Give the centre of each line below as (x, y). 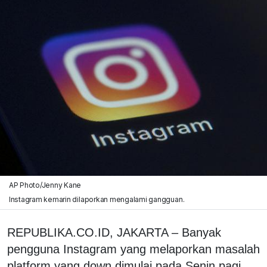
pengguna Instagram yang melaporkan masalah (133, 249)
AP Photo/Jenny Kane (45, 185)
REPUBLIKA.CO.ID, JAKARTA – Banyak (114, 232)
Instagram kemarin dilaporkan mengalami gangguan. (97, 199)
